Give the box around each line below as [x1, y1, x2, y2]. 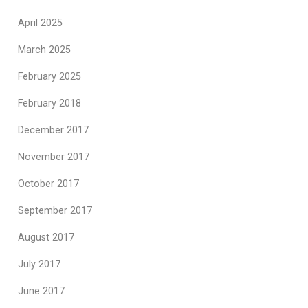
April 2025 [18, 17, 63, 29]
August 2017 [18, 232, 74, 243]
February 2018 [18, 98, 81, 109]
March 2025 [18, 44, 71, 56]
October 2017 [18, 178, 79, 190]
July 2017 [18, 258, 60, 270]
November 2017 [18, 151, 89, 163]
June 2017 [18, 285, 65, 297]
